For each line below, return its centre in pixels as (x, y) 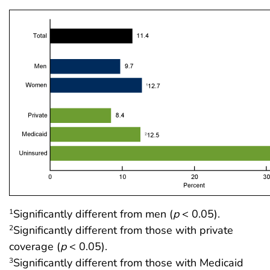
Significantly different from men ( (93, 214)
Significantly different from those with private (123, 230)
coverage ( (35, 246)
